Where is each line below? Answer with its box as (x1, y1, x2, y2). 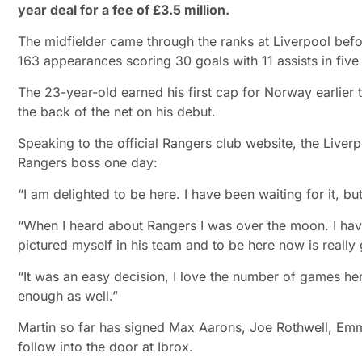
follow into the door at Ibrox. (18, 339, 193, 356)
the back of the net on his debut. (18, 103, 216, 120)
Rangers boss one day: (18, 154, 158, 171)
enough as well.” (18, 288, 118, 305)
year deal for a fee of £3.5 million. (18, 2, 229, 19)
